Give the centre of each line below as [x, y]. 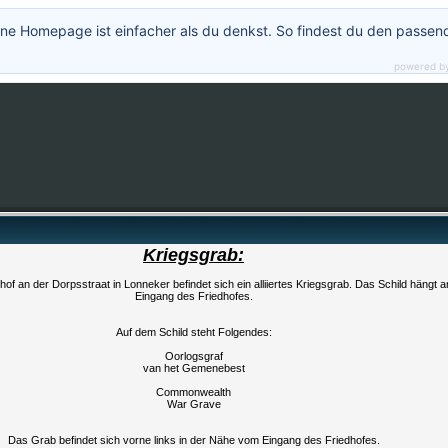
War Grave [193, 404]
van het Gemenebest [193, 368]
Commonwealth [193, 392]
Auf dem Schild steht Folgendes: [193, 332]
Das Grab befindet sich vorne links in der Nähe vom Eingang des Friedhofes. [193, 440]
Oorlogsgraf [193, 356]
